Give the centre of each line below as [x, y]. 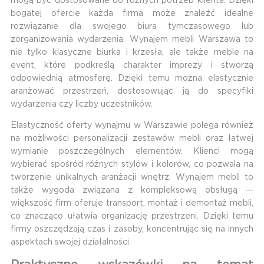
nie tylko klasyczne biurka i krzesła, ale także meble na [132, 52]
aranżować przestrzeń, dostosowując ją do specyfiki [132, 91]
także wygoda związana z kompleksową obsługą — [132, 190]
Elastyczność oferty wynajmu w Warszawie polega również [132, 125]
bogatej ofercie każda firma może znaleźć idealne [132, 13]
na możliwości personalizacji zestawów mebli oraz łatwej [132, 138]
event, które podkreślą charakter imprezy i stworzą [132, 65]
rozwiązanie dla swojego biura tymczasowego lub [132, 26]
